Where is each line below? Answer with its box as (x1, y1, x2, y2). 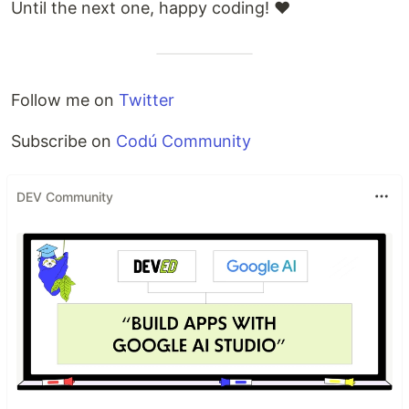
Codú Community (116, 131, 251, 151)
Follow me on (11, 90, 119, 110)
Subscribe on (11, 131, 116, 151)
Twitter (119, 90, 174, 110)
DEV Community (16, 188, 113, 204)
